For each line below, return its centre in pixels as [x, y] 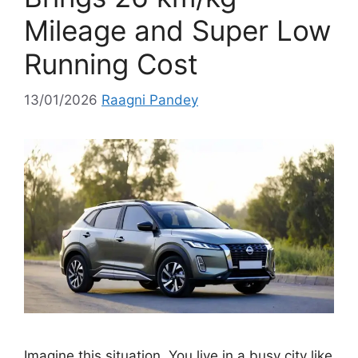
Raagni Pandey [150, 99]
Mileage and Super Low [177, 31]
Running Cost [111, 64]
